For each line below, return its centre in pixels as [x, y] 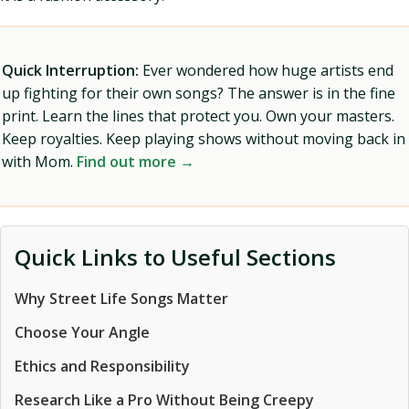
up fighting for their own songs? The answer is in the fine [199, 93]
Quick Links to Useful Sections [175, 257]
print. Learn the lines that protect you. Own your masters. [198, 116]
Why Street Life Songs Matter [121, 299]
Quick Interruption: [70, 70]
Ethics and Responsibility [102, 366]
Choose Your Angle [82, 332]
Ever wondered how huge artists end [266, 70]
